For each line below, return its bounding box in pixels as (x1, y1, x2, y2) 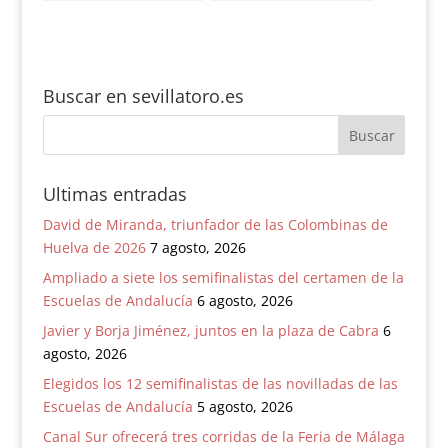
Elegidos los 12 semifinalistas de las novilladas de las (42, 374, 398, 394)
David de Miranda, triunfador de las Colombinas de (42, 215, 388, 235)
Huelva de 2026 (42, 238, 146, 258)
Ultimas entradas (42, 182, 187, 207)
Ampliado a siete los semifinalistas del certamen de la (42, 268, 404, 288)
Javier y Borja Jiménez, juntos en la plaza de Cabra (42, 321, 379, 341)
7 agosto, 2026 (149, 238, 246, 258)
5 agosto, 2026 (196, 397, 293, 417)
